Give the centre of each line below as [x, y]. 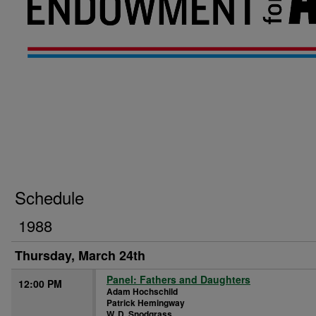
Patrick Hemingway [146, 303]
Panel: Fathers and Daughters [178, 279]
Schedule [49, 197]
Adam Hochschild [142, 291]
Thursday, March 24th [80, 255]
